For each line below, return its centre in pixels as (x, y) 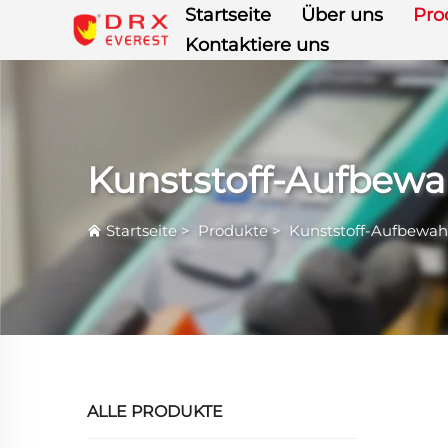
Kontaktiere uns (257, 45)
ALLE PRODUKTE (155, 411)
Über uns (342, 15)
